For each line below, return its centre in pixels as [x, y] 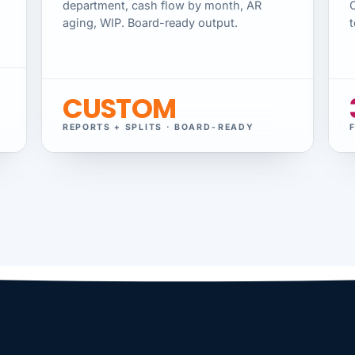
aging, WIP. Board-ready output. [150, 22]
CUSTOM [119, 109]
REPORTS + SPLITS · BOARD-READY [158, 128]
